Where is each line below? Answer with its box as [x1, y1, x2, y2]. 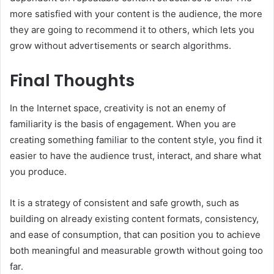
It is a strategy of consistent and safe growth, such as [10, 196, 239, 209]
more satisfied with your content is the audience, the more [10, 8, 262, 20]
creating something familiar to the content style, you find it [10, 133, 262, 146]
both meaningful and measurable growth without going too [10, 244, 263, 256]
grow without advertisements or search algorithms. [10, 40, 231, 52]
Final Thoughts [10, 69, 135, 92]
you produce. [10, 165, 67, 177]
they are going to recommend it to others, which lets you [10, 24, 254, 36]
